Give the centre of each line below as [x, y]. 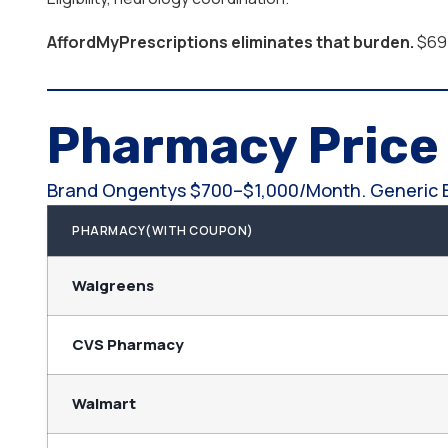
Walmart [105, 404]
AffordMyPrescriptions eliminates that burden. [230, 42]
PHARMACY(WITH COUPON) [163, 231]
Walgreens [113, 286]
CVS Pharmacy [128, 345]
